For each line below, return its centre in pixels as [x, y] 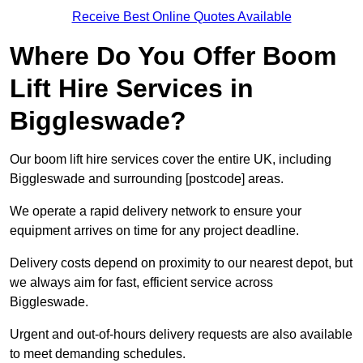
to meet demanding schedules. [98, 354]
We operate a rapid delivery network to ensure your [156, 211]
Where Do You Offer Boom [173, 56]
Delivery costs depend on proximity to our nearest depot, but [181, 263]
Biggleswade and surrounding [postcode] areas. [147, 179]
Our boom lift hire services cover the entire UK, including [171, 160]
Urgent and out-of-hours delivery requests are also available [181, 335]
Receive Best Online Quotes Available [181, 17]
